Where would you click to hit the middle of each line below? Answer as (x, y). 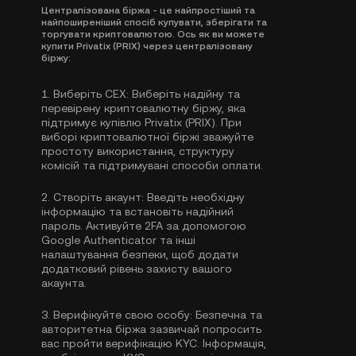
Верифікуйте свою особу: (123, 315)
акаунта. (64, 283)
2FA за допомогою (195, 226)
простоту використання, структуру (138, 151)
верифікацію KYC (151, 343)
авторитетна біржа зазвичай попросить (151, 329)
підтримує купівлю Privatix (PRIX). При (141, 122)
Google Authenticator (99, 240)
